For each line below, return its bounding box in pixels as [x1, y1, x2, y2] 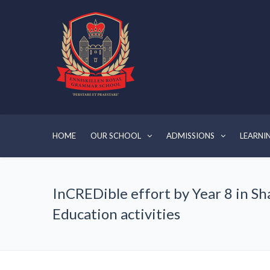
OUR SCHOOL [90, 131, 141, 140]
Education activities [52, 205, 180, 222]
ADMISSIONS [166, 131, 215, 140]
